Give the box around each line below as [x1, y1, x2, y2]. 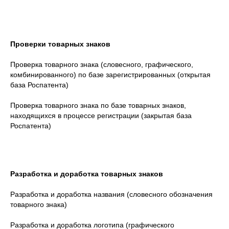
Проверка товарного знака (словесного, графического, [10, 60, 193, 68]
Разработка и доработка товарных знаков [10, 169, 163, 178]
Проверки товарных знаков [10, 39, 110, 48]
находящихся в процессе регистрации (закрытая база [10, 111, 192, 120]
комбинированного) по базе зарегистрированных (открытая [10, 70, 211, 79]
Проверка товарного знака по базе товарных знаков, [10, 101, 186, 109]
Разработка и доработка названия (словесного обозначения [10, 190, 213, 198]
